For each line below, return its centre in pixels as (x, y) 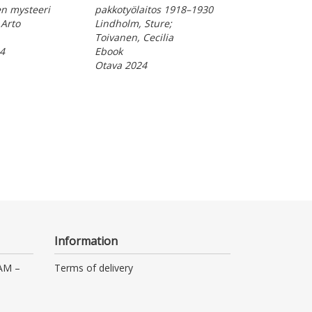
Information (86, 241)
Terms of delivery (94, 267)
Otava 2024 (120, 65)
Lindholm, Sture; (133, 23)
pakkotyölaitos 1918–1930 (154, 9)
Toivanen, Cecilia (134, 37)
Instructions (81, 287)
